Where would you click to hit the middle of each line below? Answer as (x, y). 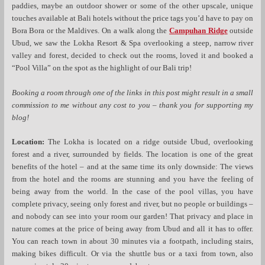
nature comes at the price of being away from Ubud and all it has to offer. (132, 229)
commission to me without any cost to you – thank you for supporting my (132, 105)
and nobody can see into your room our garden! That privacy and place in (132, 217)
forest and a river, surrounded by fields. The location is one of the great (132, 155)
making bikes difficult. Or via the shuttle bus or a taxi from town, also (132, 254)
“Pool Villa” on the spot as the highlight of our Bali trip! (101, 68)
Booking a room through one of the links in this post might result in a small (132, 93)
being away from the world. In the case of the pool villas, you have (132, 192)
